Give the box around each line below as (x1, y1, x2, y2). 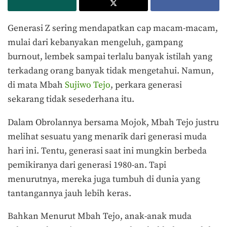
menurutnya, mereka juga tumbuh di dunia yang (8, 173, 200, 185)
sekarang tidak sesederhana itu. (8, 93, 134, 105)
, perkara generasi (110, 79, 182, 91)
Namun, (181, 65, 214, 77)
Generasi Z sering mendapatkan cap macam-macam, (8, 22, 218, 34)
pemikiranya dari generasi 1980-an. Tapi (8, 159, 166, 171)
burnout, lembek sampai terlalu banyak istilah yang (8, 51, 212, 62)
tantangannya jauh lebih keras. (8, 187, 131, 199)
